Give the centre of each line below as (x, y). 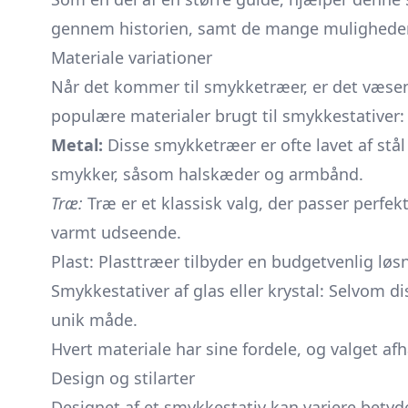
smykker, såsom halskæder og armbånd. (207, 174)
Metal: (77, 145)
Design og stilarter (123, 378)
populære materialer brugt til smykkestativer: (228, 116)
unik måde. (94, 320)
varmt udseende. (116, 232)
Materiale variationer (132, 57)
